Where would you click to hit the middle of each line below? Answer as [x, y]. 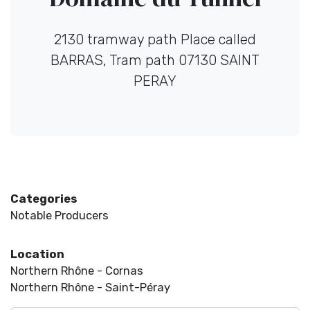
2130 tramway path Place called [155, 39]
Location [37, 254]
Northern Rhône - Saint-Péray [90, 288]
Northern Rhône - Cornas [77, 271]
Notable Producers [60, 216]
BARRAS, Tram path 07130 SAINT [155, 60]
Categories [44, 199]
